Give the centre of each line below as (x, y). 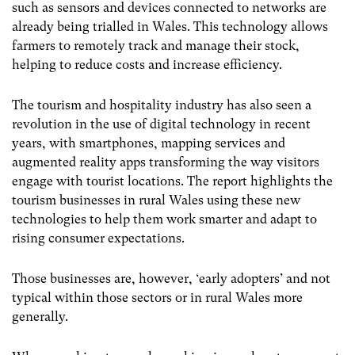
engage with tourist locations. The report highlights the (172, 181)
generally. (40, 317)
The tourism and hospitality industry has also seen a (162, 105)
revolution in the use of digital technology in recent (161, 124)
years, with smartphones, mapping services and (149, 143)
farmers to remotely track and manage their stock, (156, 45)
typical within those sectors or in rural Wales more (157, 298)
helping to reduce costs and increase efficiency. (147, 64)
